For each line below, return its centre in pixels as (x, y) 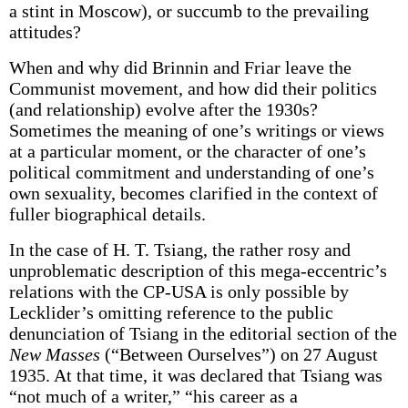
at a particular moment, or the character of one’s (187, 151)
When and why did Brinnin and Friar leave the (180, 67)
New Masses (54, 354)
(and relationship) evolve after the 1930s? (163, 109)
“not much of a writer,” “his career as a (153, 396)
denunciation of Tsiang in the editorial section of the (203, 333)
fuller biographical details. (107, 214)
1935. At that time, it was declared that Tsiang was (195, 375)
